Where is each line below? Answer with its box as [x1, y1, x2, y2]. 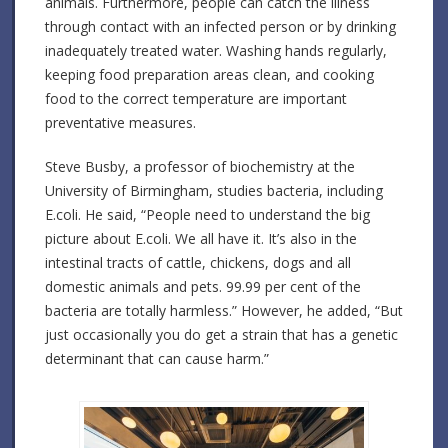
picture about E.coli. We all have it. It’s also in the [45, 229, 357, 249]
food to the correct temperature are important [45, 89, 347, 109]
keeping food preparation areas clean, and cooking [45, 65, 374, 85]
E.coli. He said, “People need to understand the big [45, 205, 370, 225]
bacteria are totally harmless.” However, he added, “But [45, 301, 403, 321]
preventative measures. [45, 113, 196, 133]
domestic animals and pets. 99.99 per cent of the [45, 277, 361, 297]
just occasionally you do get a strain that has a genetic [45, 325, 398, 345]
